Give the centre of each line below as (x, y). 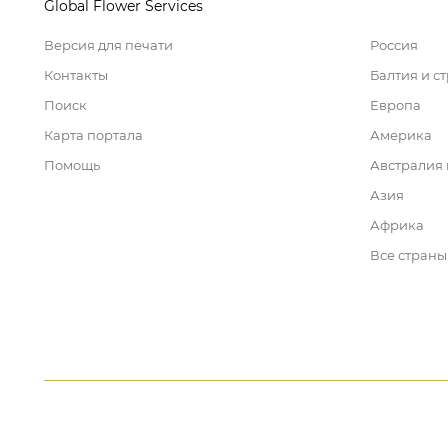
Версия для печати (108, 44)
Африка (397, 224)
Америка (401, 134)
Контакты (76, 74)
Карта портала (93, 134)
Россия (394, 44)
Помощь (72, 164)
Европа (395, 104)
